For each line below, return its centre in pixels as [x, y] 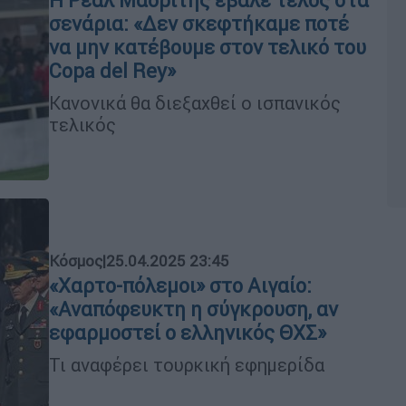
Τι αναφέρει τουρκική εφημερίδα [187, 364]
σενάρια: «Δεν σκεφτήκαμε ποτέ [199, 24]
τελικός [82, 124]
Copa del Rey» [112, 71]
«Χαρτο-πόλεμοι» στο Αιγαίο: [180, 285]
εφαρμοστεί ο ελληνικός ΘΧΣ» [188, 333]
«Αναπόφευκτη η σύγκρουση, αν [193, 309]
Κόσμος [76, 261]
